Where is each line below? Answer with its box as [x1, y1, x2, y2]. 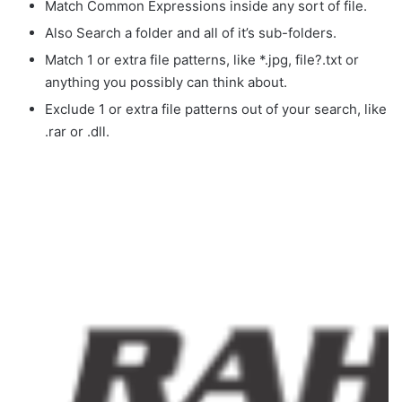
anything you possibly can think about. [45, 74, 287, 91]
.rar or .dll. [45, 123, 109, 140]
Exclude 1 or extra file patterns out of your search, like [45, 100, 387, 118]
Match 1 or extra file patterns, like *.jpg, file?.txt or [45, 51, 359, 68]
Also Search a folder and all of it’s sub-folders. [45, 24, 336, 41]
